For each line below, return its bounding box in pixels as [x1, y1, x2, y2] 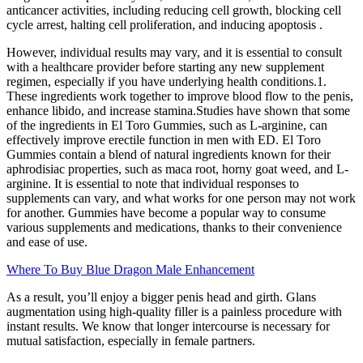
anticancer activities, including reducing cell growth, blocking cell [6, 2, 341, 17]
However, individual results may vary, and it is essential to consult [6, 45, 342, 59]
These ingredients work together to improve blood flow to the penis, [6, 88, 353, 103]
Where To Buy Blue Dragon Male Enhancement [6, 262, 254, 276]
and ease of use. [6, 234, 88, 249]
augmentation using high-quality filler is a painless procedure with [6, 304, 342, 318]
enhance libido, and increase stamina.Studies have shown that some [6, 103, 350, 117]
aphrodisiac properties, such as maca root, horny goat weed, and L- [6, 161, 348, 176]
